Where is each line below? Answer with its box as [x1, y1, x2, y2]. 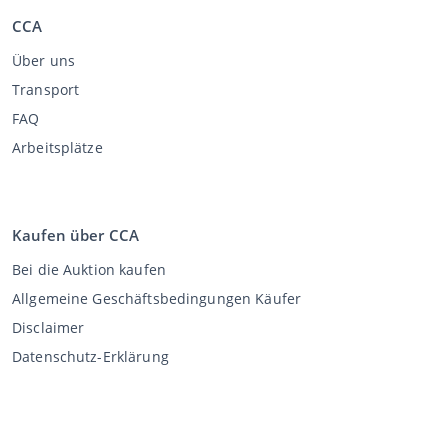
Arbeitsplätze [12, 138, 103, 158]
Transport [12, 80, 80, 100]
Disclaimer [12, 318, 85, 338]
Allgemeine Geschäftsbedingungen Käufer [12, 289, 302, 309]
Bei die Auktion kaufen [12, 260, 166, 280]
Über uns [12, 51, 76, 71]
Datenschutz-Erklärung [12, 347, 169, 367]
